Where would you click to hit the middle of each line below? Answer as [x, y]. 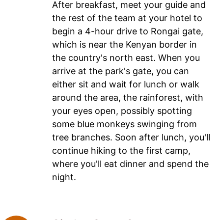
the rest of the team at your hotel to [127, 18]
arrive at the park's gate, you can [121, 71]
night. [64, 177]
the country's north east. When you [126, 58]
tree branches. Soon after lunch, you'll [131, 137]
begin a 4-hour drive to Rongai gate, [128, 31]
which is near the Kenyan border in [124, 45]
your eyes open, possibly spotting [122, 111]
